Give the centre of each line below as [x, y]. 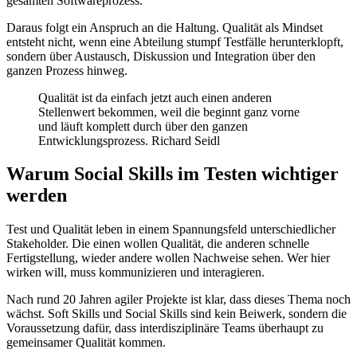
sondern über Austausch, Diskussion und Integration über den [161, 56]
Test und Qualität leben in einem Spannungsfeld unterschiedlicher [171, 229]
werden [37, 196]
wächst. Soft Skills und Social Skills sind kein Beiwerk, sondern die [177, 314]
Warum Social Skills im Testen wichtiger [173, 174]
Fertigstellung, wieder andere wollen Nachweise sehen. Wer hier [168, 258]
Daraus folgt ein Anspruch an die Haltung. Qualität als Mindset [165, 27]
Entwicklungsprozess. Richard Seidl [129, 140]
